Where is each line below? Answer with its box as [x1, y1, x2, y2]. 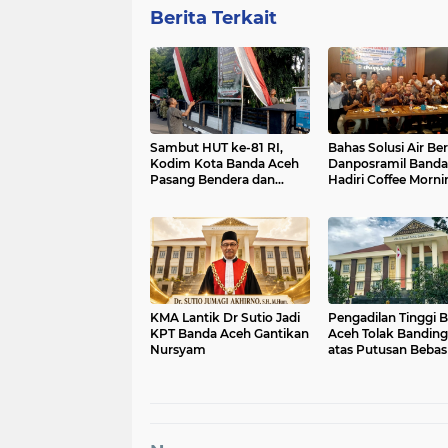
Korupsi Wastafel [327, 357, 430, 373]
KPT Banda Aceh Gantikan [150, 325, 309, 341]
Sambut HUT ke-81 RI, [150, 139, 283, 155]
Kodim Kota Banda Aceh [150, 155, 299, 171]
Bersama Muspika [327, 187, 436, 203]
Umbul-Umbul [150, 187, 237, 203]
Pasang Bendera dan [150, 171, 275, 187]
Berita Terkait [150, 6, 277, 29]
